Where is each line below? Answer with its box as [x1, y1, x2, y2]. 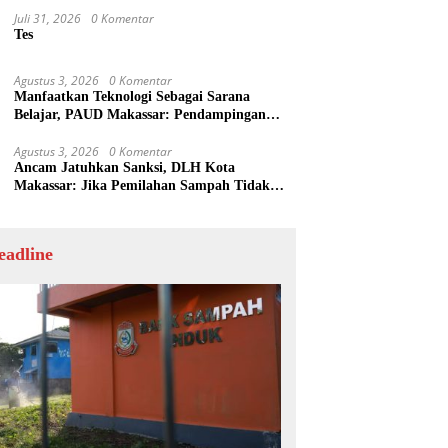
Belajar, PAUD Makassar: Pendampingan [14, 106, 267, 122]
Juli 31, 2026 [14, 9, 82, 27]
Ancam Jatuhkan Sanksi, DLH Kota [14, 159, 236, 175]
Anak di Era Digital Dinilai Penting [14, 124, 231, 140]
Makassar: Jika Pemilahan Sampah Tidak [14, 177, 271, 193]
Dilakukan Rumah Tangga [14, 195, 176, 211]
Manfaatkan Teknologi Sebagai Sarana [14, 88, 251, 104]
